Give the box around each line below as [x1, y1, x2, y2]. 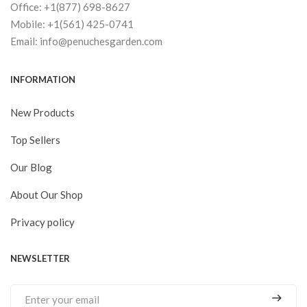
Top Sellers [10, 133, 60, 146]
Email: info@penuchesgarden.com [10, 34, 162, 47]
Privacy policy [10, 215, 75, 228]
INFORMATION [10, 73, 75, 85]
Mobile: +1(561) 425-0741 [10, 17, 134, 30]
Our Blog [10, 160, 52, 173]
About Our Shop [10, 188, 83, 201]
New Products [10, 106, 75, 119]
